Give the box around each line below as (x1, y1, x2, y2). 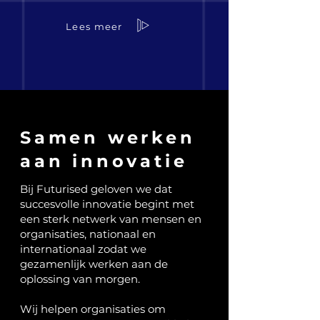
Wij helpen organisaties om (20, 302, 166, 316)
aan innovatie (20, 151, 188, 171)
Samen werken (20, 127, 196, 148)
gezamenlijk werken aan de (20, 257, 168, 271)
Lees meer (66, 21, 123, 32)
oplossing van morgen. (20, 272, 140, 286)
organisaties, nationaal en (20, 227, 156, 241)
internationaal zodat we (20, 242, 146, 256)
